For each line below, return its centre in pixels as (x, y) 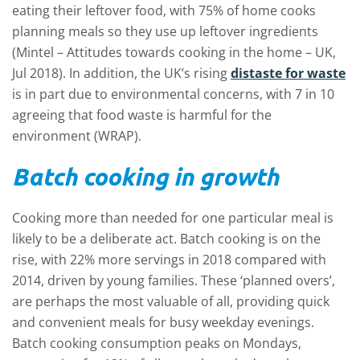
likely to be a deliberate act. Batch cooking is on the (166, 239)
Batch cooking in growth (145, 176)
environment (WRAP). (77, 136)
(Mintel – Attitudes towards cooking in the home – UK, (174, 52)
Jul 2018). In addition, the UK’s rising (121, 73)
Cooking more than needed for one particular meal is (173, 218)
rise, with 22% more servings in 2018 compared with (169, 260)
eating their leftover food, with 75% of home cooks (164, 10)
